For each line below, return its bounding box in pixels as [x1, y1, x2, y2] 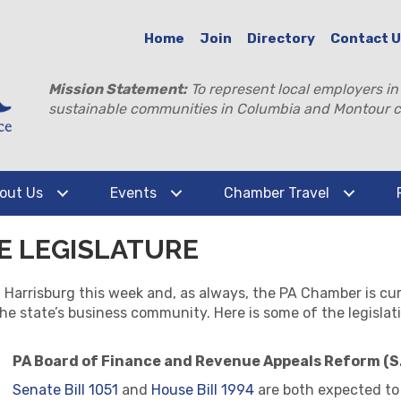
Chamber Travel [224, 184, 329, 201]
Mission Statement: [48, 81, 188, 98]
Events [110, 184, 157, 201]
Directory [247, 30, 316, 47]
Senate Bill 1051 [13, 381, 118, 398]
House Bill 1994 [151, 381, 254, 398]
